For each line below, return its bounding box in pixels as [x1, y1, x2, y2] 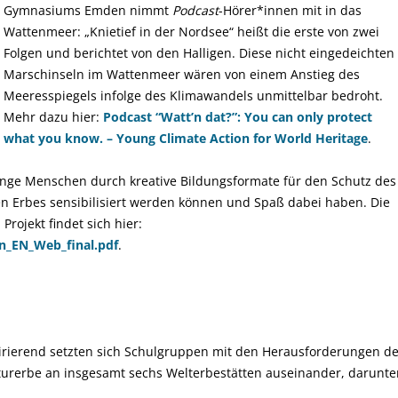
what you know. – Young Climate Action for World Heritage [4, 130, 368, 147]
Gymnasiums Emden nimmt [4, 2, 172, 19]
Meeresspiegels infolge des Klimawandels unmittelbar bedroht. [4, 87, 383, 104]
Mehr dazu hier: [4, 108, 103, 125]
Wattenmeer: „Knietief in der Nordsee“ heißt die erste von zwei [4, 23, 379, 40]
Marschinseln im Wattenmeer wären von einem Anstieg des [4, 66, 360, 83]
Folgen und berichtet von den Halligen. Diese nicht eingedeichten [4, 44, 394, 61]
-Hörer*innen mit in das [219, 2, 362, 19]
